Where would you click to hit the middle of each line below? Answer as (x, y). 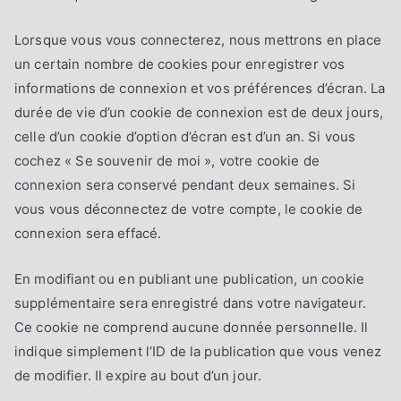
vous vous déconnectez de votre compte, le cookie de (189, 209)
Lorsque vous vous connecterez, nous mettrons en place (198, 39)
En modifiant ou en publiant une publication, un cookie (190, 278)
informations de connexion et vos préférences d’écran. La (200, 88)
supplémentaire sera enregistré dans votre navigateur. (190, 303)
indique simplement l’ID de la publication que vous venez (198, 351)
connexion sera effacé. (88, 233)
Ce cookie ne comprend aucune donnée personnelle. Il (192, 327)
